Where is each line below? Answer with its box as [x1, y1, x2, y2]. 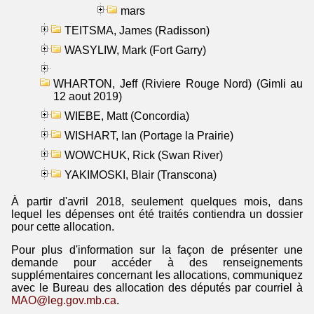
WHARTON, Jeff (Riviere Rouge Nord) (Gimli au [53, 77, 303, 90]
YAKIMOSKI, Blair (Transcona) [64, 168, 217, 181]
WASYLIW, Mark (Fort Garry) [64, 43, 206, 56]
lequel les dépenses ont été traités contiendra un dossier [11, 207, 303, 220]
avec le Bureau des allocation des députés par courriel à [11, 281, 303, 294]
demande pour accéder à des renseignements [11, 256, 303, 268]
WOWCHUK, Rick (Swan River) [64, 149, 223, 161]
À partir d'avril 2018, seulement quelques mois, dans [11, 195, 303, 207]
